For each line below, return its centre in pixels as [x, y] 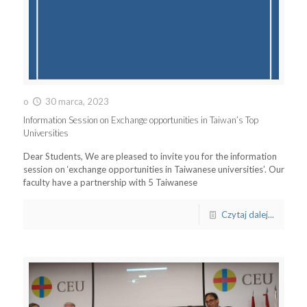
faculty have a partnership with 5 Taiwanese [110, 182]
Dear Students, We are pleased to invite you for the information [150, 156]
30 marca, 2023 [77, 101]
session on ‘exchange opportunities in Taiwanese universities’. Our [153, 169]
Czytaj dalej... [247, 214]
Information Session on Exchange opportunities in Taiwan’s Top [140, 120]
